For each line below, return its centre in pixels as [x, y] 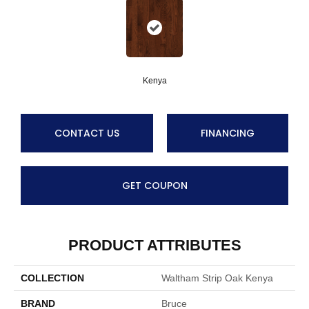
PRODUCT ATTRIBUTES [154, 246]
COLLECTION [52, 278]
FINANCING [228, 133]
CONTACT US [87, 133]
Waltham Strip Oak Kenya [217, 278]
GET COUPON [154, 186]
